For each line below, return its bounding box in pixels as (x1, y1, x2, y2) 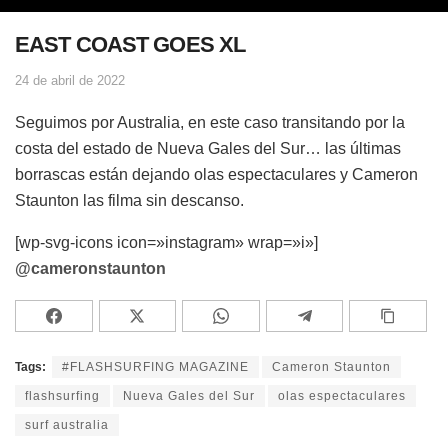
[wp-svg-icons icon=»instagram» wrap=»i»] (15, 233, 318, 251)
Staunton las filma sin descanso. (15, 191, 244, 209)
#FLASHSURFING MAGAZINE (62, 359, 249, 374)
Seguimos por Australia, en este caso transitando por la (15, 113, 405, 131)
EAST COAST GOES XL (15, 32, 246, 58)
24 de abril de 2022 (15, 72, 125, 88)
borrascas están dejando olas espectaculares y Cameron (15, 165, 418, 183)
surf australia (25, 417, 109, 432)
